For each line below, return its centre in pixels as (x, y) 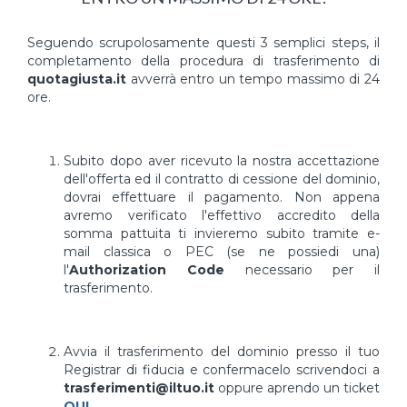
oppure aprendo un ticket (297, 388)
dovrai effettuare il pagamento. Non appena (222, 197)
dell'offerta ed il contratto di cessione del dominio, (222, 179)
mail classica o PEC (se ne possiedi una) (222, 252)
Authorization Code (147, 270)
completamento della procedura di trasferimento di (203, 61)
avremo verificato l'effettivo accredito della (222, 215)
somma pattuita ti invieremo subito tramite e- (222, 233)
